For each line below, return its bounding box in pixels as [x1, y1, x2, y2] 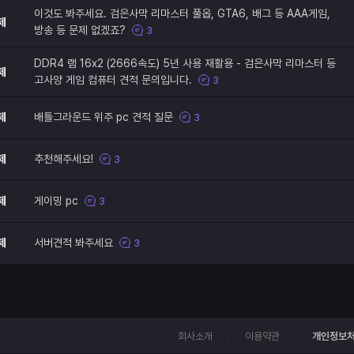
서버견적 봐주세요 [34, 236, 113, 249]
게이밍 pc [34, 194, 78, 207]
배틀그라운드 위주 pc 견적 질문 [34, 111, 173, 123]
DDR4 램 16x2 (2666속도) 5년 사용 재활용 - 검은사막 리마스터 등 [34, 57, 336, 70]
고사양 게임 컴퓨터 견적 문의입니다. [34, 73, 192, 86]
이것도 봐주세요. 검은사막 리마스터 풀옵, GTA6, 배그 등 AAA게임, [34, 7, 330, 20]
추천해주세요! [34, 153, 93, 165]
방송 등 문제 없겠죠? [34, 24, 126, 36]
